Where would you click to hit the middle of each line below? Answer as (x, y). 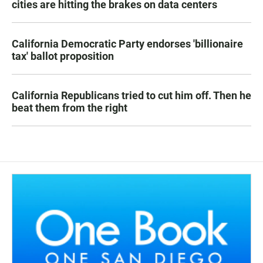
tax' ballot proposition (63, 56)
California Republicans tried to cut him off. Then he (131, 95)
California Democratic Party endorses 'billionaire (127, 43)
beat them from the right (70, 107)
